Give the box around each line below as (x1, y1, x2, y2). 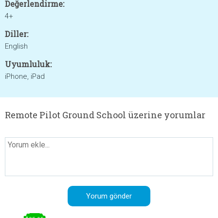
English (5, 42, 28, 51)
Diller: (5, 29, 28, 39)
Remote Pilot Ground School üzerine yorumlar (5, 109, 205, 121)
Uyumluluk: (5, 59, 52, 69)
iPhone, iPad (5, 72, 45, 81)
